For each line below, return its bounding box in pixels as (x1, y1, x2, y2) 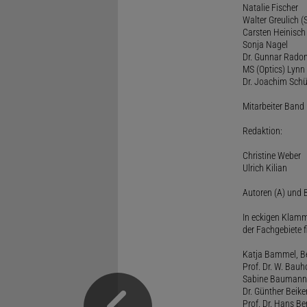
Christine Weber (242, 149, 301, 161)
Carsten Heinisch (242, 26, 306, 38)
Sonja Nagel (242, 38, 288, 50)
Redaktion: (242, 125, 282, 136)
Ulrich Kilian (242, 162, 287, 173)
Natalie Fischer (242, 1, 298, 13)
